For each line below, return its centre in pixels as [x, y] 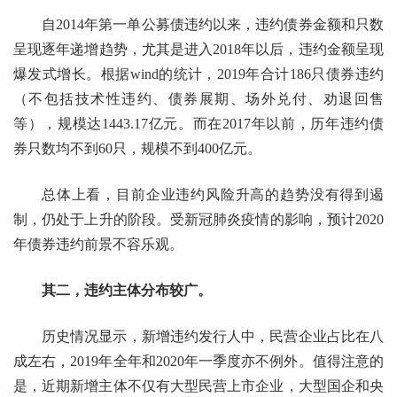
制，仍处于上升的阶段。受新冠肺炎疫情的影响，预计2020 [198, 220]
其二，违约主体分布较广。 [127, 291]
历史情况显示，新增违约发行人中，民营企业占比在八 [213, 337]
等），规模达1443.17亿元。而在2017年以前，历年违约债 [198, 124]
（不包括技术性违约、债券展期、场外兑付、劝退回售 [198, 99]
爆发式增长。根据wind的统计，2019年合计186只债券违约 [198, 74]
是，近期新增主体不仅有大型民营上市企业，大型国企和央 [198, 386]
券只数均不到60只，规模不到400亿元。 [137, 149]
